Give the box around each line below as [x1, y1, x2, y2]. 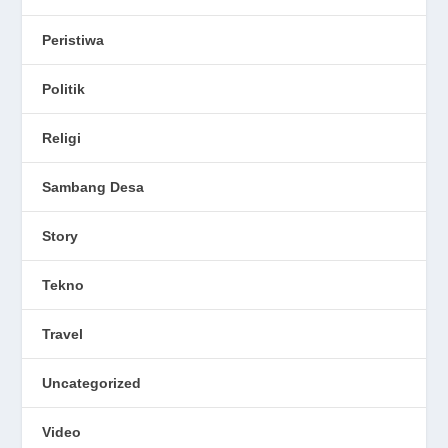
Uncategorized [42, 374, 142, 391]
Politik [42, 80, 86, 97]
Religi [42, 129, 82, 146]
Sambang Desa [42, 178, 145, 195]
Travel [42, 325, 84, 342]
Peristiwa [42, 31, 105, 48]
